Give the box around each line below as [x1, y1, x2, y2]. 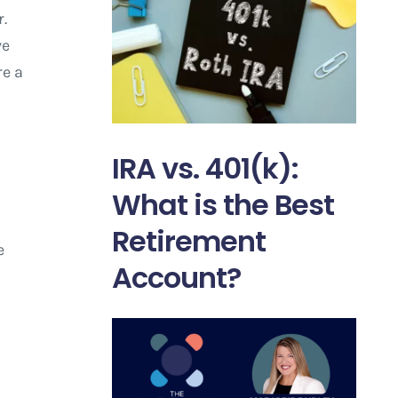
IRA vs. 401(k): [111, 147, 298, 188]
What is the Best [111, 184, 334, 225]
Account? [111, 257, 241, 298]
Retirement [111, 220, 266, 261]
